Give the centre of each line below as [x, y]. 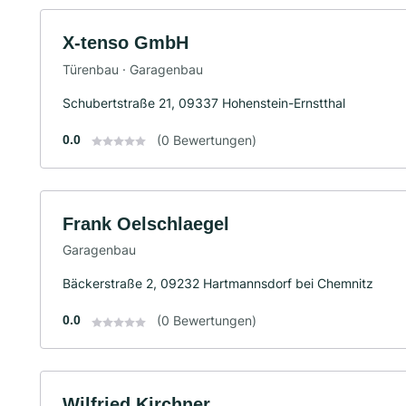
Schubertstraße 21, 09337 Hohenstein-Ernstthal [204, 102]
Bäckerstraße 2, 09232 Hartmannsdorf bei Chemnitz [218, 284]
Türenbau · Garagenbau [133, 69]
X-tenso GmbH [126, 43]
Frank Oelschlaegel [146, 223]
